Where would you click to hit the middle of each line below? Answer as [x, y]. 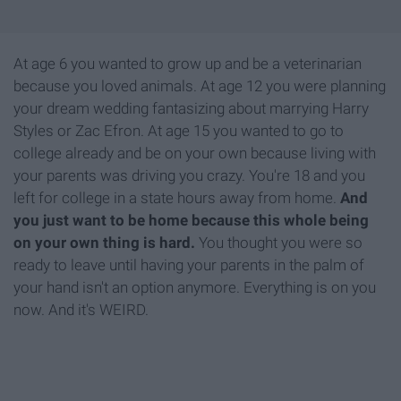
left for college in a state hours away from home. [177, 197]
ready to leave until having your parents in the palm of [189, 264]
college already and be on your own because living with [195, 153]
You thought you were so [281, 242]
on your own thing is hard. [106, 242]
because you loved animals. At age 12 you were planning [200, 85]
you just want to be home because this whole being [191, 220]
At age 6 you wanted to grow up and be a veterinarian [188, 63]
